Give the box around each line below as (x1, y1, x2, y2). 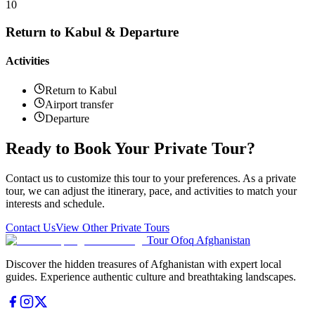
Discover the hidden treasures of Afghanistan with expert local (6, 257, 281, 270)
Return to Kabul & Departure (6, 25, 179, 40)
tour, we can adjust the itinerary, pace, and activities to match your (6, 184, 297, 197)
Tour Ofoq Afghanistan (147, 233, 250, 246)
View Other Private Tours (56, 221, 169, 233)
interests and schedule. (6, 197, 105, 210)
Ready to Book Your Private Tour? (6, 139, 255, 157)
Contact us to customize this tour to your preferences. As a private (6, 172, 296, 184)
